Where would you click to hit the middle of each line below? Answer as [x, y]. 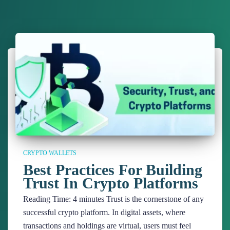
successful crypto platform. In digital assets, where [104, 212]
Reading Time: [48, 199]
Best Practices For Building [113, 170]
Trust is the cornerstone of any [154, 199]
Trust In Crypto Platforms [111, 183]
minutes [92, 199]
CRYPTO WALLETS [50, 153]
